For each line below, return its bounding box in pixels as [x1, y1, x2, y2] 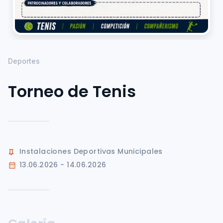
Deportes [7, 57, 40, 66]
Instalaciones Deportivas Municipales [19, 146, 163, 157]
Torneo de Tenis [7, 80, 136, 103]
